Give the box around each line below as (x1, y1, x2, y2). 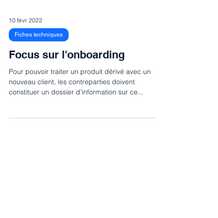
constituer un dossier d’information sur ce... (9, 88, 144, 96)
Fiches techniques (15, 31, 63, 38)
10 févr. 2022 (9, 16, 42, 24)
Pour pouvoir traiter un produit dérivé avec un (9, 67, 151, 76)
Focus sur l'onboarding (9, 48, 125, 61)
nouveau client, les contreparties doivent (9, 77, 135, 86)
